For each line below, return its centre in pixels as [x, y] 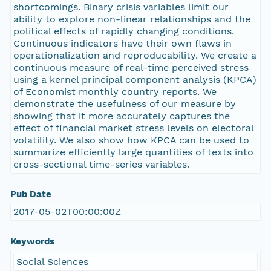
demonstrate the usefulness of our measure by [124, 104]
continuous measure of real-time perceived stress [131, 68]
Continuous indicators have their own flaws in [122, 44]
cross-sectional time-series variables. [101, 165]
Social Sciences [52, 262]
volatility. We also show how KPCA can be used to [131, 140]
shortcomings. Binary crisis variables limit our [121, 7]
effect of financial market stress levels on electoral [133, 128]
